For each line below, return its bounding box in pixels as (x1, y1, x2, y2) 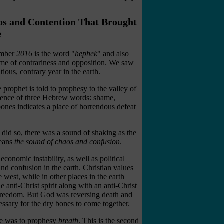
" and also (97, 49, 129, 58)
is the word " (32, 49, 75, 58)
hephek (74, 49, 97, 58)
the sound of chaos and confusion (14, 137, 120, 146)
